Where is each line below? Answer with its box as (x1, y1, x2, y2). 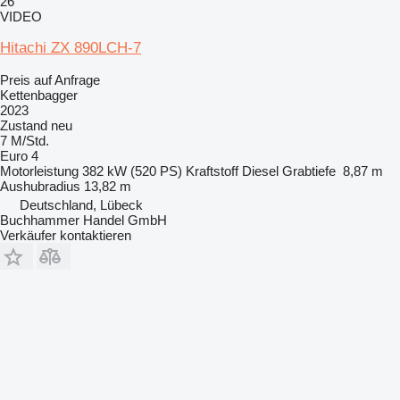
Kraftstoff (186, 162, 238, 179)
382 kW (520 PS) (82, 162, 182, 179)
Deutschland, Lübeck (20, 196, 143, 212)
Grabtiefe (282, 162, 336, 179)
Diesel (242, 162, 279, 179)
